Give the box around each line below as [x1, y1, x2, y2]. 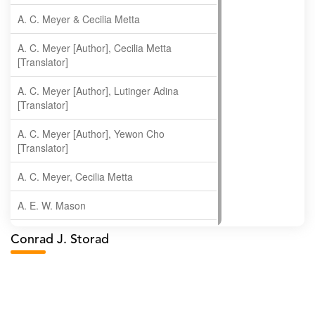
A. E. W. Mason [18, 198, 86, 212]
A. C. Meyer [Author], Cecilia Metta [18, 41, 172, 55]
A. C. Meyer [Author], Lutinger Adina [18, 84, 179, 98]
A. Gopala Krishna [18, 227, 98, 241]
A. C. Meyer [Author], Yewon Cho [18, 127, 165, 141]
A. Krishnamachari [18, 256, 99, 270]
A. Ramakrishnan [18, 285, 94, 299]
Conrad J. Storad [11, 233, 109, 246]
